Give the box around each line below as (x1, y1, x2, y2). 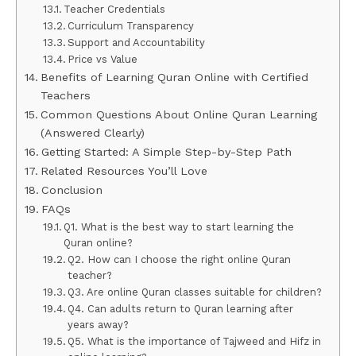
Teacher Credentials (64, 3, 166, 16)
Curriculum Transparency (68, 20, 195, 33)
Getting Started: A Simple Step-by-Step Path (41, 145, 292, 160)
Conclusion (41, 184, 103, 198)
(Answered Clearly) (40, 126, 145, 141)
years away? (68, 319, 130, 331)
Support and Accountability (68, 37, 206, 49)
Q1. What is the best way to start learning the (64, 221, 295, 234)
